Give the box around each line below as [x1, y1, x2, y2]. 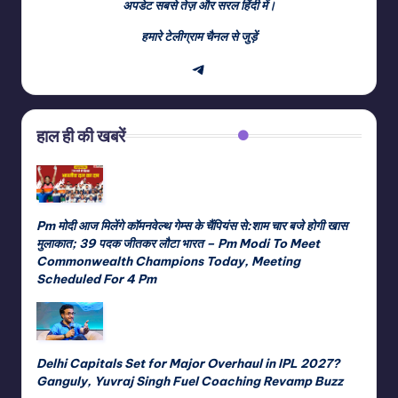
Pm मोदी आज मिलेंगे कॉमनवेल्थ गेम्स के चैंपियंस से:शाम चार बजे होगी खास [36, 218, 347, 235]
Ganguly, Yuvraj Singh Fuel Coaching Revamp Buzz [36, 372, 343, 389]
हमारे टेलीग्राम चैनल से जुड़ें [141, 28, 257, 45]
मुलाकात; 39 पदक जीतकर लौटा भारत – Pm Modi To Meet [36, 235, 320, 252]
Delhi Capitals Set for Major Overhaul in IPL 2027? [36, 354, 339, 371]
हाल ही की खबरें [36, 125, 125, 147]
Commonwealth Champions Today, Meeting [36, 253, 300, 270]
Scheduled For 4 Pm [36, 271, 156, 288]
